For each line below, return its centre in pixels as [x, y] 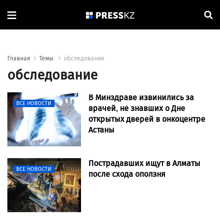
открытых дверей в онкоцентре [147, 119]
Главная [19, 59]
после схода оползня [127, 174]
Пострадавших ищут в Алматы [144, 164]
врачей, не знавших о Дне [137, 109]
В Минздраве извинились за [141, 98]
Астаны [101, 130]
